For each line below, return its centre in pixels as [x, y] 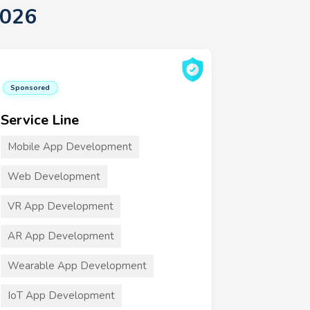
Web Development [54, 176]
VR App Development [61, 206]
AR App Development [61, 236]
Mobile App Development [70, 147]
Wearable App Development [77, 266]
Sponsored [30, 87]
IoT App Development [61, 295]
